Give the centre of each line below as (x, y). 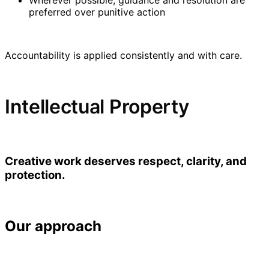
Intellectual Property (97, 107)
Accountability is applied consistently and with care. (123, 55)
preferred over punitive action (97, 12)
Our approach (53, 226)
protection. (35, 175)
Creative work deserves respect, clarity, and (126, 162)
